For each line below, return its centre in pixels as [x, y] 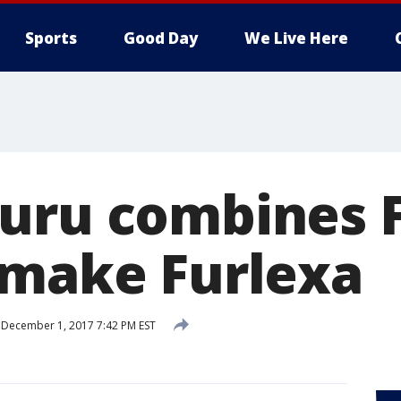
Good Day [161, 38]
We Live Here [296, 38]
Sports [51, 38]
